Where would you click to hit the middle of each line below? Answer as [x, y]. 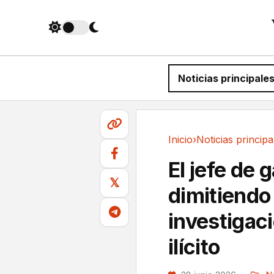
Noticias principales [204, 151]
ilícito [194, 247]
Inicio [180, 139]
